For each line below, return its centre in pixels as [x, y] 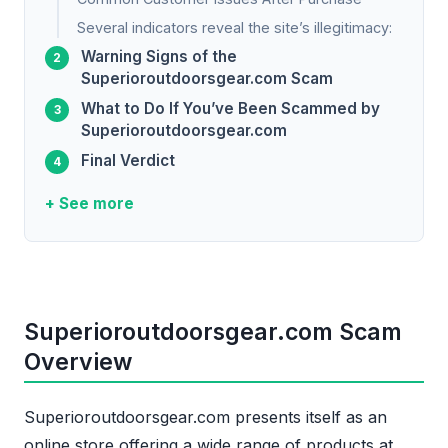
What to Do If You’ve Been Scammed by [230, 109]
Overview [78, 362]
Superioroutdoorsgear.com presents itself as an [205, 417]
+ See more [89, 204]
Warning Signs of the [159, 57]
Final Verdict [128, 161]
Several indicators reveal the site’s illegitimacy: [234, 28]
